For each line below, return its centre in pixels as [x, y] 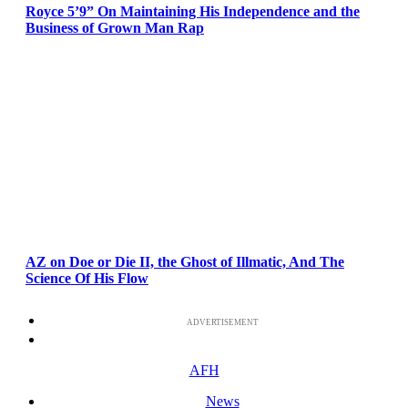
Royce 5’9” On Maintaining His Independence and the [193, 11]
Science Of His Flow [87, 278]
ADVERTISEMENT [222, 322]
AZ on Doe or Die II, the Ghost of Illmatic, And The [185, 261]
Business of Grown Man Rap [115, 27]
